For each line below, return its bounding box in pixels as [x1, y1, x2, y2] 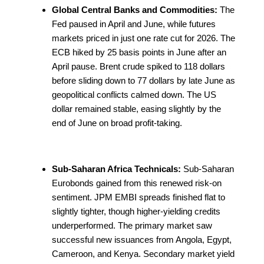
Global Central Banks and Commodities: [52, 4, 217, 15]
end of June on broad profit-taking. [52, 117, 182, 128]
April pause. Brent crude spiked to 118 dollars [52, 61, 225, 71]
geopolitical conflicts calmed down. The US [52, 89, 216, 100]
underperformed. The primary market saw [52, 220, 212, 230]
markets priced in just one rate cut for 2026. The [52, 32, 235, 43]
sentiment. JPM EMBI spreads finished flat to [52, 192, 225, 202]
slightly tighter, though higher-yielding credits [52, 206, 220, 216]
